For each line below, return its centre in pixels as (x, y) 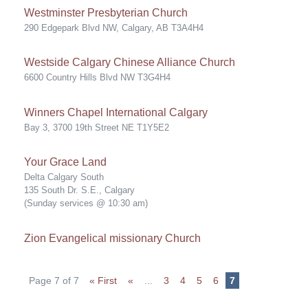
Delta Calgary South (64, 177)
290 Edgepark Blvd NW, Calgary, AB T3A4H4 (114, 27)
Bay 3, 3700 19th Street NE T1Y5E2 (97, 127)
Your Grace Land (65, 162)
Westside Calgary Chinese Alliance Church (130, 62)
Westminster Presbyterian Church (106, 12)
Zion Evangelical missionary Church (112, 238)
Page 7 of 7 (54, 280)
